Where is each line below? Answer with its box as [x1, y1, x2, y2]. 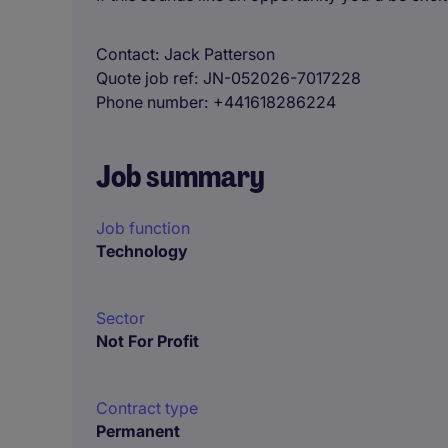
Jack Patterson [164, 44, 275, 64]
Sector [96, 308, 145, 328]
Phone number [96, 92, 204, 112]
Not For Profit [96, 331, 199, 351]
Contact [96, 44, 155, 64]
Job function [96, 218, 190, 238]
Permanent [96, 421, 180, 441]
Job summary [96, 157, 265, 196]
